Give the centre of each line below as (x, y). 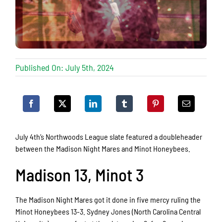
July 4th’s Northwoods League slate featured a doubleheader (109, 137)
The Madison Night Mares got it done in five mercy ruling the (108, 199)
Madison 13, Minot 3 (80, 175)
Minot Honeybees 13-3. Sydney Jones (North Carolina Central (108, 211)
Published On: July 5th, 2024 (65, 68)
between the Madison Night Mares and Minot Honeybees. (103, 149)
